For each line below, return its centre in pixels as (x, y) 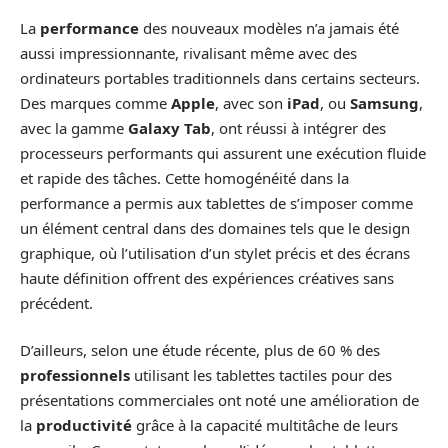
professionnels (75, 375)
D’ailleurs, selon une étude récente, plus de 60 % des (200, 350)
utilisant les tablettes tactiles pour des (261, 375)
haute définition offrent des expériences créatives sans (207, 277)
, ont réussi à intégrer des (298, 127)
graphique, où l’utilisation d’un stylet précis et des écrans (215, 252)
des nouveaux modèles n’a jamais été (269, 27)
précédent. (56, 302)
